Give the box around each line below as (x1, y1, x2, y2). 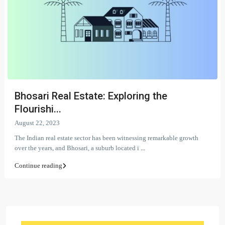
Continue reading (15, 162, 62, 170)
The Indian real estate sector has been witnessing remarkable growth (15, 134, 198, 142)
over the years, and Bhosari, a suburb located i (15, 144, 141, 152)
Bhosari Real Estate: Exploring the (15, 90, 167, 102)
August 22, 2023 (15, 119, 60, 127)
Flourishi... (15, 103, 61, 116)
